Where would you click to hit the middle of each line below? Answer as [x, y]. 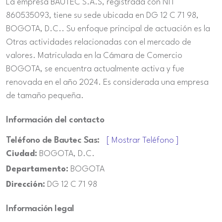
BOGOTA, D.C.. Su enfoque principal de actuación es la [108, 29]
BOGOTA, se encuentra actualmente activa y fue [95, 69]
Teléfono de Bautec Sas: [53, 140]
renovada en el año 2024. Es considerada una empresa [107, 83]
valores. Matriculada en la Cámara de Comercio [94, 56]
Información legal [40, 209]
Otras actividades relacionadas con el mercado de [99, 42]
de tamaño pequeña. [45, 96]
